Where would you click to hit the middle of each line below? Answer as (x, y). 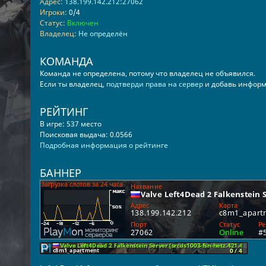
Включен (83, 23)
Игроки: (53, 12)
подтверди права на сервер (154, 84)
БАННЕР (60, 173)
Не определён (103, 34)
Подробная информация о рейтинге (104, 145)
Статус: (52, 23)
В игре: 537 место (70, 124)
